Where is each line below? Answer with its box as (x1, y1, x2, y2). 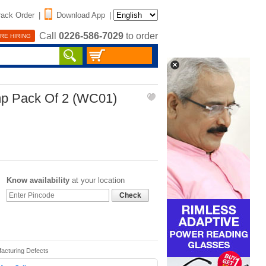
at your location (69, 176, 125, 185)
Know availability (7, 176, 69, 185)
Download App (56, 10, 105, 20)
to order (123, 31, 158, 42)
